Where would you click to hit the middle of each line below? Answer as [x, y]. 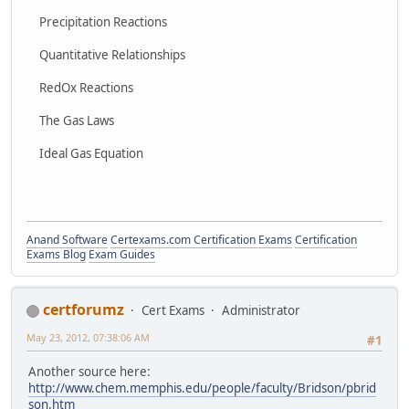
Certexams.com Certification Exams [201, 240]
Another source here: [89, 372]
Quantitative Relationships [107, 54]
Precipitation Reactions [98, 21]
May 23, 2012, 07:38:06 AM [88, 338]
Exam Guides [122, 255]
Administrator [261, 311]
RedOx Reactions [81, 87]
